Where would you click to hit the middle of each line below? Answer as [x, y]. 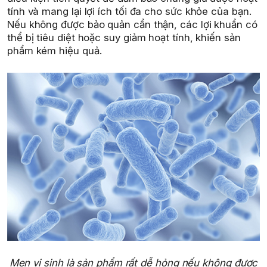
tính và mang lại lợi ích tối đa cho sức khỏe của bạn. [129, 11]
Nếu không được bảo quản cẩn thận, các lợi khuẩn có [132, 24]
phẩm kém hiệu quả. [55, 51]
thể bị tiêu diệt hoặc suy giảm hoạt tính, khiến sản [124, 38]
